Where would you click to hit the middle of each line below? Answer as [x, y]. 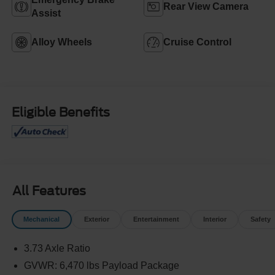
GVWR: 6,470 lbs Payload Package [101, 266]
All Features [49, 191]
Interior [215, 219]
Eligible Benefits [60, 113]
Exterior [96, 219]
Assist [46, 13]
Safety [260, 219]
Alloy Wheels [61, 42]
